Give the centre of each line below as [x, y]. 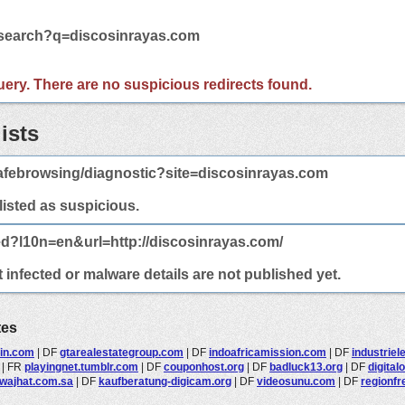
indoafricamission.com [268, 352]
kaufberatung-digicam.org [165, 381]
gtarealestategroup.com [122, 352]
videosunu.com [296, 381]
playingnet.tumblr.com [81, 367]
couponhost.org [204, 367]
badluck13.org [306, 367]
